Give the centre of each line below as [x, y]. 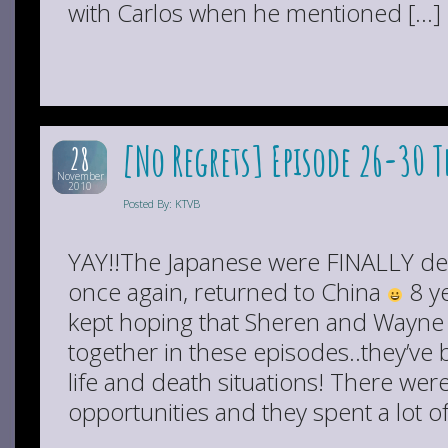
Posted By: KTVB [161, 203]
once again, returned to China [227, 291]
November [80, 176]
